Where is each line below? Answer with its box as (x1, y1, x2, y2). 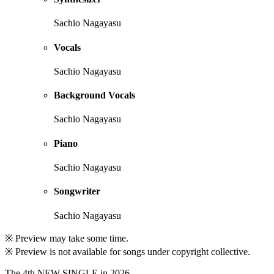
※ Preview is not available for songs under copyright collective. (5, 246, 250, 257)
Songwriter (54, 186, 100, 197)
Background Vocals (54, 90, 135, 101)
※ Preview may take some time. (5, 232, 128, 243)
